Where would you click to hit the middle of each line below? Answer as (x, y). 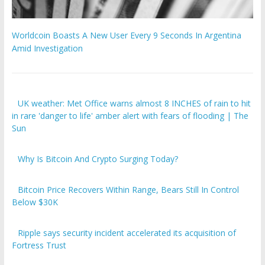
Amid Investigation (47, 49)
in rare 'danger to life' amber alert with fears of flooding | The (130, 116)
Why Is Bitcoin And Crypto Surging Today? (98, 159)
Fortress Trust (39, 245)
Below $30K (35, 202)
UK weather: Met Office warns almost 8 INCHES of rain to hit (135, 104)
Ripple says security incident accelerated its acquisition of (127, 233)
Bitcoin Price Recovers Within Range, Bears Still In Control (129, 190)
